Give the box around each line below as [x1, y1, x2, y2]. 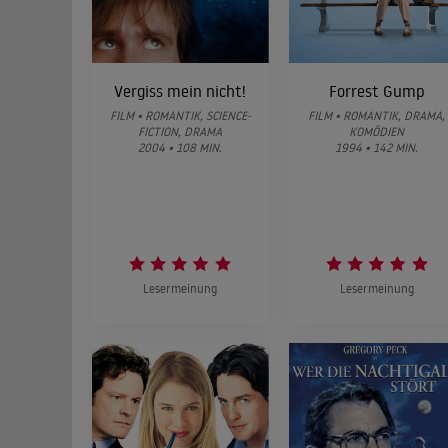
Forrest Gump [328, 81, 425, 102]
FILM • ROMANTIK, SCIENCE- [109, 108, 251, 124]
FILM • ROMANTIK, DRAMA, [308, 108, 446, 124]
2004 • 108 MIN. [138, 140, 223, 156]
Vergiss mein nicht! [114, 81, 247, 102]
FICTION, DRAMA [138, 124, 223, 140]
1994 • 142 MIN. [335, 140, 419, 156]
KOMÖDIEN [349, 124, 405, 140]
